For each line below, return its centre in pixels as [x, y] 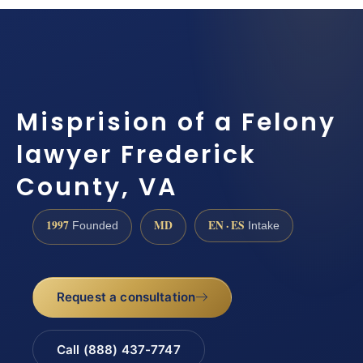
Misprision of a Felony [176, 122]
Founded [94, 225]
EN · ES [226, 225]
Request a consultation [126, 297]
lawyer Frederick [137, 154]
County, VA [97, 187]
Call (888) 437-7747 [118, 350]
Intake [262, 225]
